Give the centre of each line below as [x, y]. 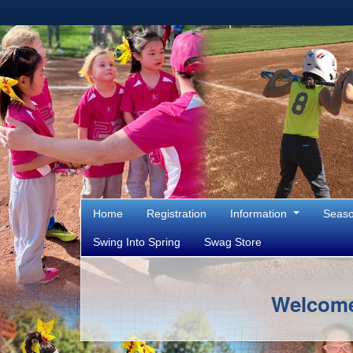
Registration [176, 214]
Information [260, 214]
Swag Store [233, 242]
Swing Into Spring [137, 242]
